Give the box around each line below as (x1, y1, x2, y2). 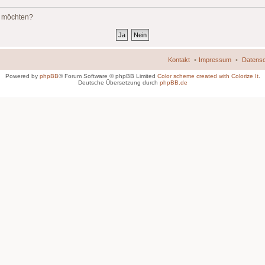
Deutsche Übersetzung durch (77, 79, 160, 86)
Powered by (5, 73, 40, 79)
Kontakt (168, 56, 190, 63)
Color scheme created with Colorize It (157, 73, 258, 79)
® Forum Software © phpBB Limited (58, 73, 157, 79)
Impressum (199, 56, 231, 63)
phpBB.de (159, 79, 188, 86)
